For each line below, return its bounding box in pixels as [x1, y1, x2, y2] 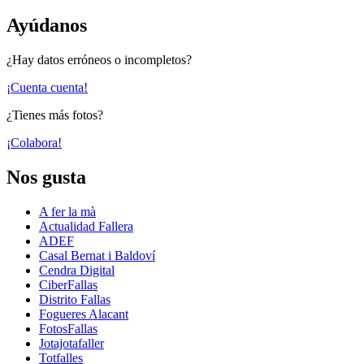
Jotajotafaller [39, 336, 104, 351]
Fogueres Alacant [39, 307, 128, 322]
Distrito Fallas [39, 292, 110, 307]
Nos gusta [6, 167, 86, 188]
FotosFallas [39, 322, 97, 336]
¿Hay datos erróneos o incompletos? [6, 53, 192, 67]
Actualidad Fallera [39, 219, 133, 234]
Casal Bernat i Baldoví [39, 249, 155, 263]
